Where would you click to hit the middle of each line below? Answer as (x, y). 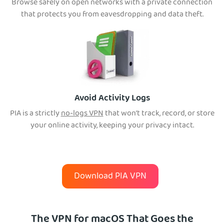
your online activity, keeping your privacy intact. (112, 126)
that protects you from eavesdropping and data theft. (112, 15)
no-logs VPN (82, 114)
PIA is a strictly (35, 114)
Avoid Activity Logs (112, 99)
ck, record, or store (183, 114)
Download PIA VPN (110, 177)
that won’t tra (127, 114)
